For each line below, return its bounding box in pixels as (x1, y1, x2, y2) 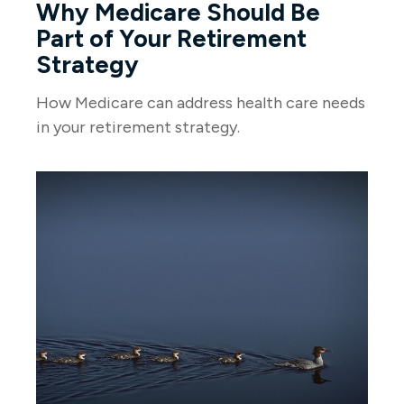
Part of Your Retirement (36, 23, 307, 54)
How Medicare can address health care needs (36, 93, 365, 114)
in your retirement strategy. (36, 117, 240, 138)
